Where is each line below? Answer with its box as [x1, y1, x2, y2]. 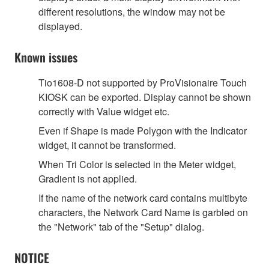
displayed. [38, 19, 82, 33]
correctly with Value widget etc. [38, 104, 169, 118]
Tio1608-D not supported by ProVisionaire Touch [38, 75, 247, 89]
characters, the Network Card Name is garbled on [38, 205, 248, 219]
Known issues [14, 47, 77, 66]
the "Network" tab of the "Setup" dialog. [38, 219, 204, 234]
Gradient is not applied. [38, 171, 137, 186]
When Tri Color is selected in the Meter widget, [38, 157, 236, 171]
